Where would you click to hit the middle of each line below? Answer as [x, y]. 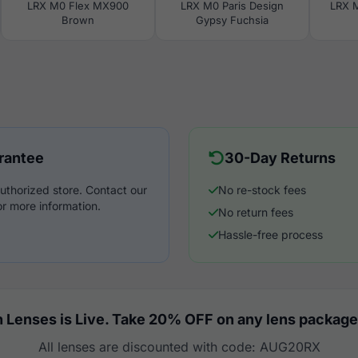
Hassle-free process [270, 235]
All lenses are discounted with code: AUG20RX [179, 347]
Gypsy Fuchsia [232, 20]
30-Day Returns [280, 158]
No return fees [256, 212]
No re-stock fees [262, 190]
